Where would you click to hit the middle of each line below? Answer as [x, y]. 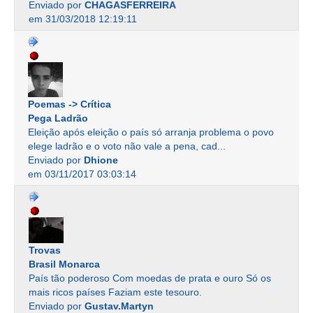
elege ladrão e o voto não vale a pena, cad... [127, 146]
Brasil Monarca [64, 264]
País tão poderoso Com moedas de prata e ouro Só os [150, 278]
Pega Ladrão [58, 118]
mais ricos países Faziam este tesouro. [115, 292]
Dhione [101, 160]
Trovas [45, 250]
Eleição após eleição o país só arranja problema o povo [151, 132]
